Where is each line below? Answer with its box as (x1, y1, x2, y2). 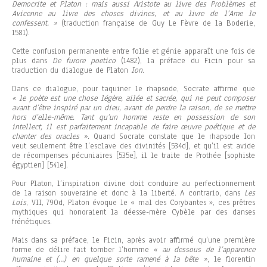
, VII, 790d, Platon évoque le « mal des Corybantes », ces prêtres (26, 197, 255, 209)
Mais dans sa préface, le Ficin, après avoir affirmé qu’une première (12, 235, 255, 246)
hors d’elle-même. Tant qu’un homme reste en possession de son (12, 112, 255, 123)
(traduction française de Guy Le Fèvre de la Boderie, (57, 18, 256, 29)
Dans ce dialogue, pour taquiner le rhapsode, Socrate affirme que (12, 83, 255, 95)
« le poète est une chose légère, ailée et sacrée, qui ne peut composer (12, 93, 255, 104)
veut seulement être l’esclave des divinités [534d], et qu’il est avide (12, 141, 255, 152)
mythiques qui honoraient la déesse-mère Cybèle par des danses (12, 207, 255, 218)
